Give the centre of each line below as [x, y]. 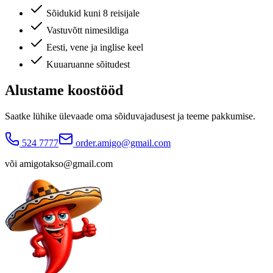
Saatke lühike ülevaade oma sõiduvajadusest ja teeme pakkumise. [130, 116]
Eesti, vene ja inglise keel [95, 48]
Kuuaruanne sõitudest [88, 65]
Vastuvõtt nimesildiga [87, 30]
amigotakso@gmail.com [66, 163]
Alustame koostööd [64, 90]
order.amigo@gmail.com [123, 143]
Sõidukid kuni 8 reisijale [93, 13]
